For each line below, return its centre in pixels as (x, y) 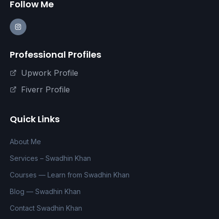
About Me (25, 142)
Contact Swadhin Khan (46, 208)
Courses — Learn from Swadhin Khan (70, 175)
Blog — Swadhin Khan (45, 192)
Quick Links (35, 119)
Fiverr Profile (45, 90)
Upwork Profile (49, 73)
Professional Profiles (55, 55)
